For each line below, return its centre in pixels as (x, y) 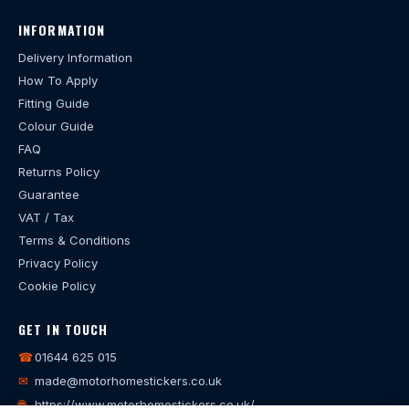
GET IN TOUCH (63, 330)
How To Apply (58, 81)
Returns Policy (59, 172)
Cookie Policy (57, 286)
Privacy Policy (58, 263)
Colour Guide (56, 126)
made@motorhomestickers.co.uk (128, 381)
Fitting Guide (54, 104)
